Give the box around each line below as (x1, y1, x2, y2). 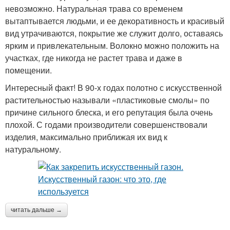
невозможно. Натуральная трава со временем (5, 2, 183, 14)
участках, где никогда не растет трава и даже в (5, 51, 182, 64)
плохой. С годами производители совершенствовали (5, 118, 207, 130)
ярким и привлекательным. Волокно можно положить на (5, 39, 219, 51)
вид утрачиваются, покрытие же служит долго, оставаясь (5, 27, 223, 39)
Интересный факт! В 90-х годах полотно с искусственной (5, 81, 222, 93)
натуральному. (5, 143, 61, 155)
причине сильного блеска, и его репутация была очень (5, 106, 213, 118)
